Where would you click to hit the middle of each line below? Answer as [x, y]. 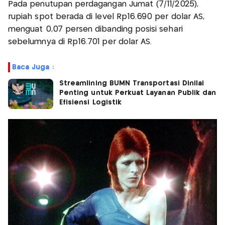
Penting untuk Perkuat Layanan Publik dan [138, 93]
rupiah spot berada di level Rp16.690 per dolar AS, [106, 17]
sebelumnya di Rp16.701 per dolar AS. [80, 42]
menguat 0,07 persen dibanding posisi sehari [95, 29]
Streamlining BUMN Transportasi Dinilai [132, 83]
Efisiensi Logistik [91, 102]
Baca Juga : [33, 67]
